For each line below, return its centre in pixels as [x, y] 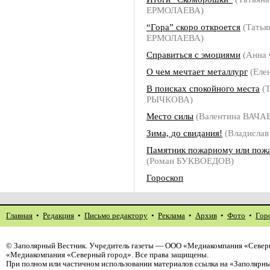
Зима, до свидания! [184, 133]
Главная [19, 216]
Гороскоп [165, 177]
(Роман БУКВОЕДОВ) [190, 161]
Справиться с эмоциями [193, 55]
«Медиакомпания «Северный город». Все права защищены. [107, 255]
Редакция [58, 216]
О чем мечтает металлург [197, 71]
